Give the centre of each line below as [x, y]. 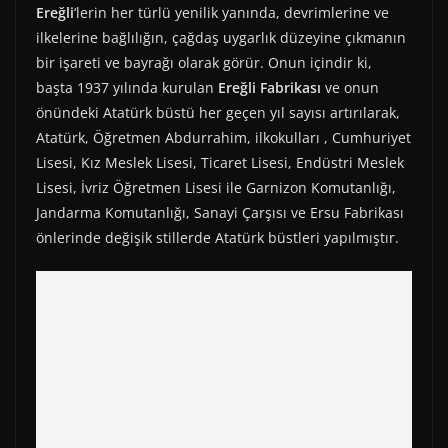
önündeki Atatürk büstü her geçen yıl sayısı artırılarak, [218, 113]
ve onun [350, 88]
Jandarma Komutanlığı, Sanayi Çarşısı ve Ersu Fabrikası [220, 213]
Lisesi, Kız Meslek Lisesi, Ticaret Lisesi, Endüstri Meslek [220, 163]
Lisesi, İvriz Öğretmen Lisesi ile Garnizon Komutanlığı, [216, 188]
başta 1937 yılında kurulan [127, 88]
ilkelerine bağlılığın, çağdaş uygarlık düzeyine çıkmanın [221, 38]
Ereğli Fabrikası [269, 88]
